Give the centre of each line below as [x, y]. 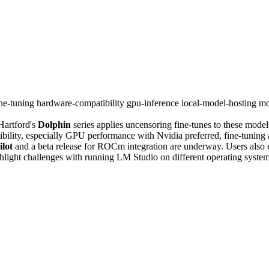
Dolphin [54, 124]
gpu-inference [154, 103]
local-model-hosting [220, 103]
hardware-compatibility [82, 103]
